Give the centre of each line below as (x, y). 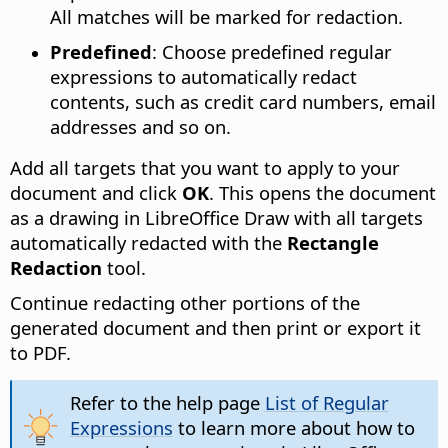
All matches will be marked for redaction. (226, 16)
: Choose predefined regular (272, 51)
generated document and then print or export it (215, 327)
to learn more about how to (293, 427)
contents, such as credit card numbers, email (243, 101)
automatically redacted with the (148, 242)
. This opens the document (322, 192)
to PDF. (40, 352)
